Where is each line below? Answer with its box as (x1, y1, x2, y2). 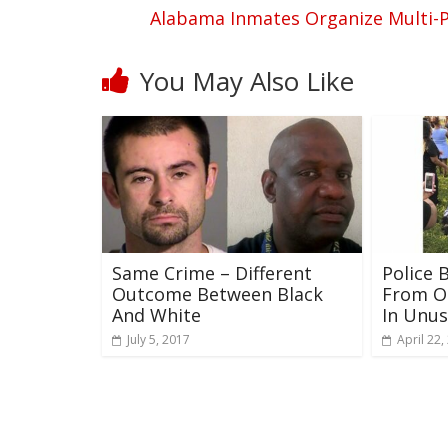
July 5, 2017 (127, 330, 190, 348)
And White (112, 302, 201, 327)
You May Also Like (140, 63, 354, 99)
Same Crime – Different (112, 260, 312, 285)
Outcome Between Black (112, 281, 323, 306)
